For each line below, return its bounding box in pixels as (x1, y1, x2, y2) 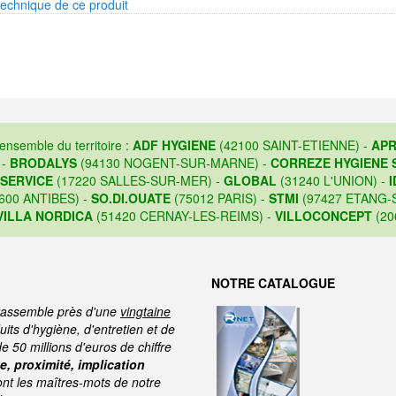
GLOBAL (223, 171, 277, 190)
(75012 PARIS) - (170, 189, 269, 208)
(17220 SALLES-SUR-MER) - (52, 171, 224, 190)
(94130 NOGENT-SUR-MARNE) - (77, 154, 270, 172)
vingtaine (120, 302, 171, 321)
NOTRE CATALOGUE (211, 274, 335, 293)
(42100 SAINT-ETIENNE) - (215, 136, 371, 155)
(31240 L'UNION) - (276, 171, 389, 190)
